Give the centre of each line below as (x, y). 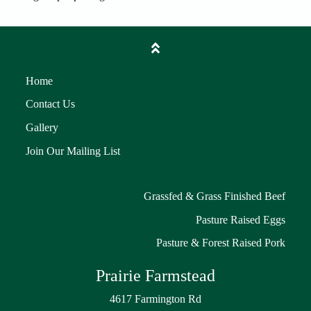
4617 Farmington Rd (155, 299)
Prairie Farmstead (155, 276)
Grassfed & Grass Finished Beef (215, 196)
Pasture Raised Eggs (241, 219)
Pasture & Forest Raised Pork (221, 243)
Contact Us (50, 104)
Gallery (42, 127)
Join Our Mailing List (73, 151)
